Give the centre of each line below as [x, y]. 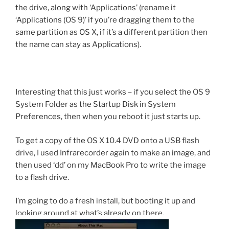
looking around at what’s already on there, [90, 213]
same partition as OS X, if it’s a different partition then [111, 32]
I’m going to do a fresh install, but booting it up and [105, 201]
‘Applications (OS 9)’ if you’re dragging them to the [105, 20]
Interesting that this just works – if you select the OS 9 [113, 92]
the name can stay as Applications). [78, 45]
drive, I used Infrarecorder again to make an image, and [113, 153]
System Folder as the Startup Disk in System [96, 105]
